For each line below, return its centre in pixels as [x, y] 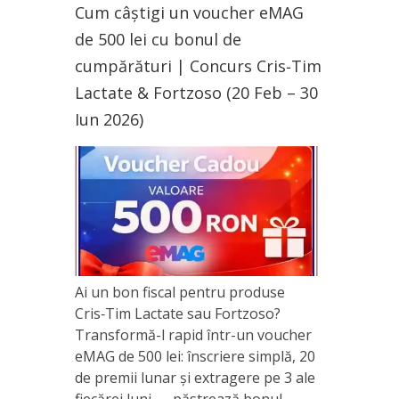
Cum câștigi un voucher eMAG [189, 12]
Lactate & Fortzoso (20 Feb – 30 [196, 93]
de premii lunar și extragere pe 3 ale [195, 377]
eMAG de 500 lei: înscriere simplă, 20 [195, 356]
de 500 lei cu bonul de [158, 39]
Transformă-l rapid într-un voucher [193, 334]
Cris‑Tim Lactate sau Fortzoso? [178, 313]
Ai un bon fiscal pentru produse [180, 292]
